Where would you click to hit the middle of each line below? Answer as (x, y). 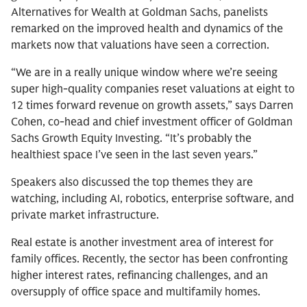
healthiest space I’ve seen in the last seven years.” (134, 155)
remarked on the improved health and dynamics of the (147, 29)
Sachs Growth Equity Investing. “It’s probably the (131, 138)
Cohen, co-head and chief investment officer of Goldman (152, 122)
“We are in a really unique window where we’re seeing (144, 73)
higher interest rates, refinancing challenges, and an (139, 275)
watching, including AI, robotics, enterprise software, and (152, 199)
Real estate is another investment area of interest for (142, 243)
